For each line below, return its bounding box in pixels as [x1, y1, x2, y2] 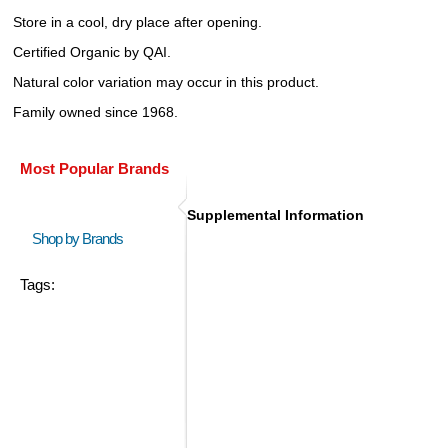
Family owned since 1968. [13, 104, 178, 121]
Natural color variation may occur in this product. [13, 74, 319, 91]
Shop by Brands [32, 230, 132, 248]
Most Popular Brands [20, 160, 169, 178]
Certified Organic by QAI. [13, 44, 171, 61]
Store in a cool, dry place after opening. [13, 14, 262, 31]
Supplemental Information [187, 207, 364, 224]
